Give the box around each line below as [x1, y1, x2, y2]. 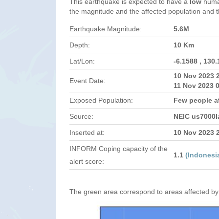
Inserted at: [69, 129, 105, 136]
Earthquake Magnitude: [69, 25, 142, 33]
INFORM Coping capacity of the [69, 145, 168, 153]
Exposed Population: [69, 96, 133, 104]
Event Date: [69, 77, 106, 85]
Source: [69, 112, 93, 120]
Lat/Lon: [69, 57, 95, 65]
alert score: [69, 157, 104, 165]
